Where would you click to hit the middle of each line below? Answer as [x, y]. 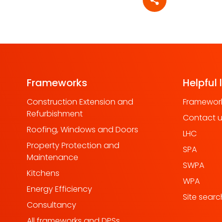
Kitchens [43, 173]
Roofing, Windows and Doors [83, 130]
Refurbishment [55, 114]
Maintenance [53, 158]
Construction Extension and [80, 102]
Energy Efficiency [59, 189]
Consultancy [52, 205]
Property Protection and [73, 146]
